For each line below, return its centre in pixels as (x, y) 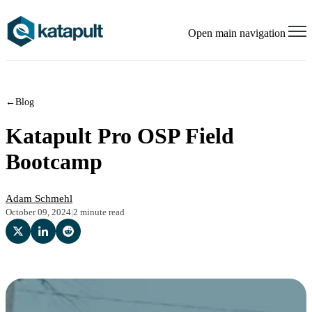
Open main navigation (237, 33)
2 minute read (99, 212)
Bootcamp (54, 162)
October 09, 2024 (38, 212)
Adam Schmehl (39, 199)
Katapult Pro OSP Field (120, 136)
